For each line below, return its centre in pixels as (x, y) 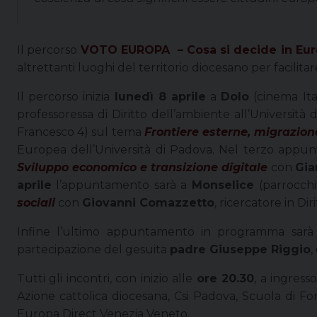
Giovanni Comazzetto (148, 202)
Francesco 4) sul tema (81, 132)
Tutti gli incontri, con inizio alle (107, 278)
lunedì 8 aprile (160, 96)
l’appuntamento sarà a (122, 185)
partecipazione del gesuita (93, 249)
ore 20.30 (225, 278)
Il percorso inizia (66, 96)
